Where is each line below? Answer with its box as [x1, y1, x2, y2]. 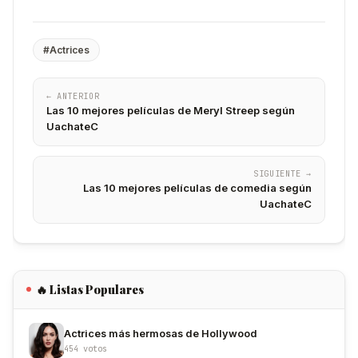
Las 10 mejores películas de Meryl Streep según [46, 103, 295, 117]
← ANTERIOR [46, 89, 100, 101]
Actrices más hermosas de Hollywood [64, 327, 257, 340]
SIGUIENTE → [253, 168, 312, 180]
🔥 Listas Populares [36, 280, 145, 297]
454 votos [64, 342, 107, 354]
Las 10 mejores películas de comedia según [83, 181, 312, 195]
